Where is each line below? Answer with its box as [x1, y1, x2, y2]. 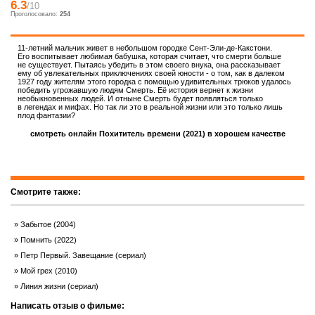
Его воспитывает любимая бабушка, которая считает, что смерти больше [18, 52, 281, 60]
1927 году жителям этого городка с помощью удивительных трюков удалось [18, 77, 291, 86]
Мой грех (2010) [20, 266, 77, 275]
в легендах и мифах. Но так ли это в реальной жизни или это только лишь [18, 103, 283, 111]
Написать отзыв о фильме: [11, 301, 124, 311]
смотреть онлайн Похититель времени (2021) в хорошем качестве [30, 129, 285, 138]
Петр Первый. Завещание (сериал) [20, 251, 146, 259]
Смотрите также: [11, 187, 81, 197]
